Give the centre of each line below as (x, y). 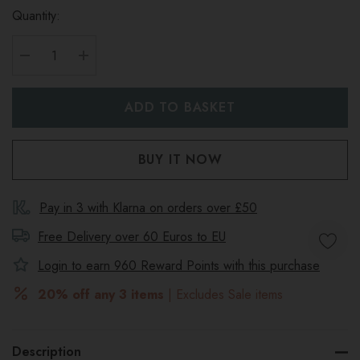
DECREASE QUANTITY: (100, 74)
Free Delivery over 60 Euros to (125, 237)
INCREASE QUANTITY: (156, 74)
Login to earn (76, 266)
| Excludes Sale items (223, 295)
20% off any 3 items (101, 295)
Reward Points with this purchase (228, 266)
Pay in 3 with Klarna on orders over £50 (148, 208)
